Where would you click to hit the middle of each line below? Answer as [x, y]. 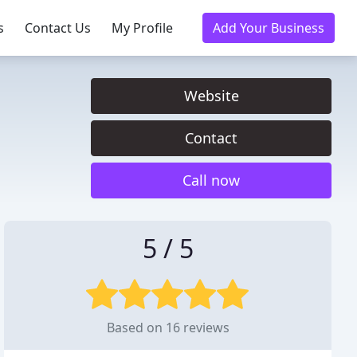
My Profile [142, 28]
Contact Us [58, 28]
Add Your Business [269, 28]
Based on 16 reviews [168, 328]
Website [211, 96]
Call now [211, 180]
